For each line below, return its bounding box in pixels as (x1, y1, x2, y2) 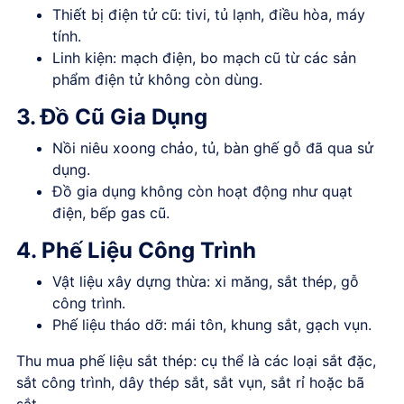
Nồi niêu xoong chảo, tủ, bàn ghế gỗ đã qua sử (52, 138, 373, 157)
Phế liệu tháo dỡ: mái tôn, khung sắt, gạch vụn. (52, 315, 372, 334)
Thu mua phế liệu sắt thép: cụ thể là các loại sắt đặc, (16, 351, 376, 370)
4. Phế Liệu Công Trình (16, 236, 256, 263)
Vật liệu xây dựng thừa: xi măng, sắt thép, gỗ (52, 271, 359, 290)
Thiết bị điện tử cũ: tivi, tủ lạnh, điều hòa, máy (52, 5, 365, 23)
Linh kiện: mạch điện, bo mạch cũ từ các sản (52, 48, 356, 67)
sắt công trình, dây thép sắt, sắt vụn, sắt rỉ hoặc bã (16, 372, 364, 391)
